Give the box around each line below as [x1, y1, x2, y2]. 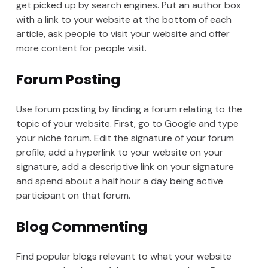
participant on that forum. [16, 189, 130, 202]
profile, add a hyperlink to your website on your [16, 146, 223, 159]
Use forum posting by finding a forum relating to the [16, 103, 242, 116]
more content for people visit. [16, 42, 147, 55]
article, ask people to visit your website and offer [16, 28, 230, 41]
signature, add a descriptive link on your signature [16, 160, 234, 173]
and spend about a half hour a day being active [16, 175, 223, 188]
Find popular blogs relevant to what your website [16, 250, 232, 263]
